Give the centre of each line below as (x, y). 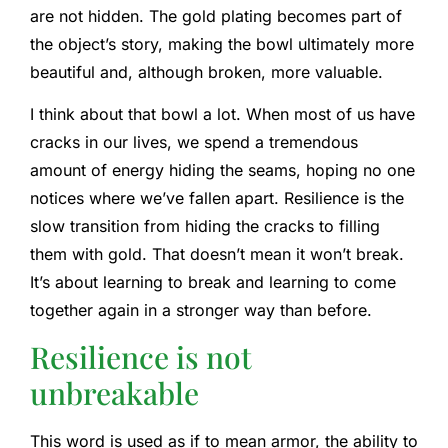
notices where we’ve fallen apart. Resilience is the (217, 198)
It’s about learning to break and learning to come (213, 282)
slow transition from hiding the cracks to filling (205, 226)
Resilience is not (141, 356)
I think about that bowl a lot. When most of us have (222, 114)
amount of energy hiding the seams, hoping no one (222, 170)
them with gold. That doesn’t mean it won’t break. (217, 254)
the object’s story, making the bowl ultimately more (222, 43)
